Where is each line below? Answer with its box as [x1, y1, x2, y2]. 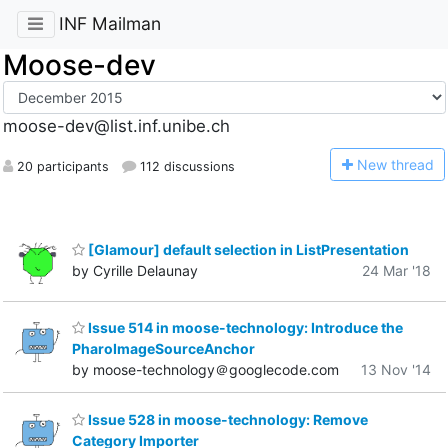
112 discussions [135, 158, 235, 174]
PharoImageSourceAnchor [72, 340, 255, 358]
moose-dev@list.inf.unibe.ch [2, 116, 230, 137]
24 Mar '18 [362, 261, 431, 279]
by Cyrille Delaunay [72, 261, 198, 279]
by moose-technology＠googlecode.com [72, 361, 339, 379]
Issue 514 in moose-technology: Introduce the [85, 319, 403, 337]
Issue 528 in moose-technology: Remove [85, 410, 368, 428]
